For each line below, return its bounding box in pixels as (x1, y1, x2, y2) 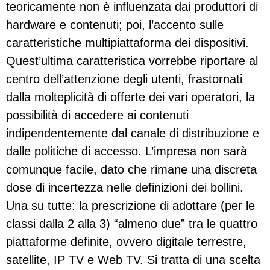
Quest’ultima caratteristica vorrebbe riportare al (6, 54, 258, 68)
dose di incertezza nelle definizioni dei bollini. (6, 181, 243, 195)
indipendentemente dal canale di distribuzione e (6, 127, 259, 140)
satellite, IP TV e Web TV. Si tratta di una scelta (6, 253, 260, 267)
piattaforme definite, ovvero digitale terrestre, (6, 235, 246, 249)
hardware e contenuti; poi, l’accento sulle (6, 18, 224, 32)
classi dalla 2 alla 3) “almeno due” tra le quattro (6, 217, 257, 231)
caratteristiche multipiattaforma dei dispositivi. (6, 36, 249, 50)
